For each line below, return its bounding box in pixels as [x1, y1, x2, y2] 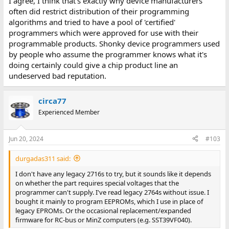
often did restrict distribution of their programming [8, 6, 189, 16]
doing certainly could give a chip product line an [8, 60, 178, 70]
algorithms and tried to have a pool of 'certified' [8, 17, 175, 27]
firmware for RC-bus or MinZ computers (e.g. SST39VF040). [15, 215, 192, 224]
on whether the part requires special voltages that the [15, 178, 179, 188]
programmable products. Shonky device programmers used [8, 38, 220, 49]
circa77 [38, 96, 66, 106]
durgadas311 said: [15, 153, 71, 163]
